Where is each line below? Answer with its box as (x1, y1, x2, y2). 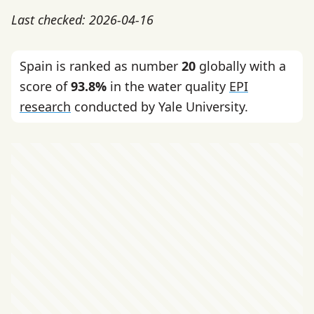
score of (20, 77, 71, 95)
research (20, 97, 71, 115)
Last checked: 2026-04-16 (11, 11, 153, 28)
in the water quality (107, 77, 229, 95)
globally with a (196, 57, 286, 74)
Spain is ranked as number (20, 57, 182, 74)
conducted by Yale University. (71, 97, 248, 115)
